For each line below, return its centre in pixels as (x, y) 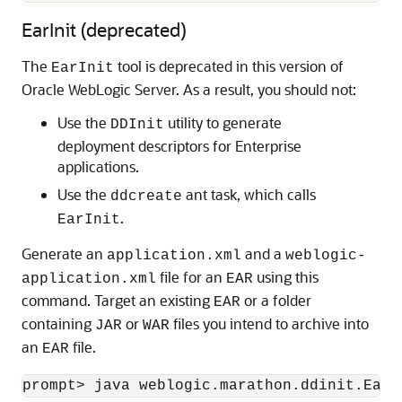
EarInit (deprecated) (104, 29)
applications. (98, 166)
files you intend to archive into (269, 323)
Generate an (64, 253)
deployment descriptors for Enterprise (179, 146)
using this (286, 277)
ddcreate (146, 197)
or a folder (276, 300)
